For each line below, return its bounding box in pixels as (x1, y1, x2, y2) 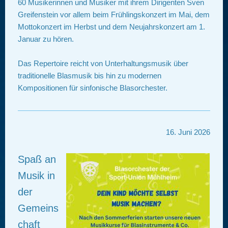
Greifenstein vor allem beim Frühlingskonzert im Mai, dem (18, 10, 210, 19)
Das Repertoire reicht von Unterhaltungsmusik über (18, 59, 188, 68)
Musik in (18, 170, 55, 182)
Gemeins (18, 203, 59, 214)
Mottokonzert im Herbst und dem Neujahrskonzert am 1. (18, 22, 205, 32)
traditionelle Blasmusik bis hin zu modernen (18, 71, 161, 80)
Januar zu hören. (18, 35, 74, 44)
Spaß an (18, 154, 56, 165)
